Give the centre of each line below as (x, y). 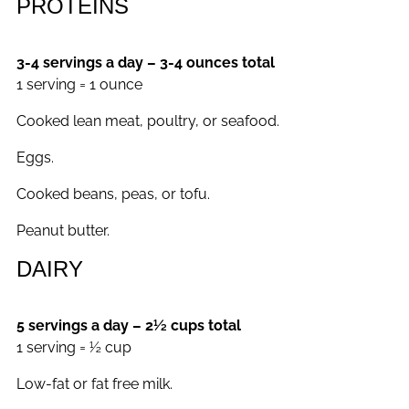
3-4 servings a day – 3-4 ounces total (146, 63)
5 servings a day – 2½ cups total (129, 326)
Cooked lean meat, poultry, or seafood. (148, 121)
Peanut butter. (63, 231)
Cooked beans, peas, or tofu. (113, 194)
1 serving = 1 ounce (79, 85)
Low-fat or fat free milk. (94, 384)
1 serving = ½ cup (74, 348)
